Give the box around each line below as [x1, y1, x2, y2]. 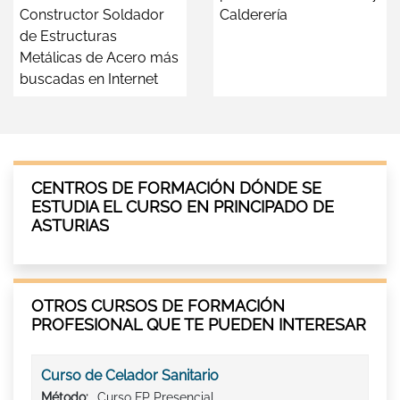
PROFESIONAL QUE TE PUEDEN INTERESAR [31, 315, 366, 335]
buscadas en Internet [20, 71, 158, 88]
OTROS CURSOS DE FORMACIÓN [31, 296, 285, 316]
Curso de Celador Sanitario [41, 367, 219, 385]
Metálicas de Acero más [20, 49, 179, 67]
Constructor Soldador [20, 6, 164, 24]
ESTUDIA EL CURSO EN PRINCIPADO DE [31, 197, 334, 217]
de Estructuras [20, 28, 117, 46]
